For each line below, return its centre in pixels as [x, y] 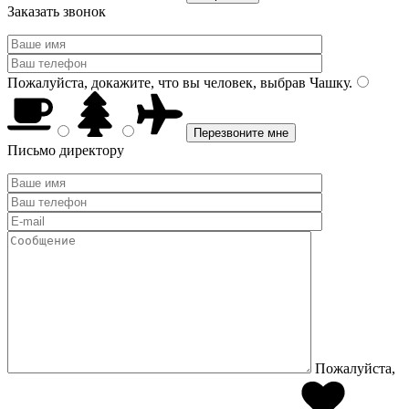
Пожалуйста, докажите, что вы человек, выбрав [157, 83]
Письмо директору [66, 150]
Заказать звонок [57, 11]
